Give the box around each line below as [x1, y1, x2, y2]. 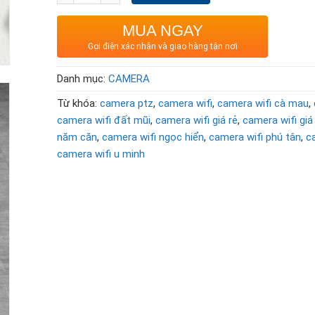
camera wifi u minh [57, 148, 146, 161]
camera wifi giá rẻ [155, 114, 238, 127]
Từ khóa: [57, 97, 101, 110]
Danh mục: [57, 72, 109, 86]
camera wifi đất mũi [57, 114, 151, 127]
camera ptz [100, 97, 154, 110]
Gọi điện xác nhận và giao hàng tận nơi [87, 41, 238, 52]
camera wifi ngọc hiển [102, 131, 205, 144]
